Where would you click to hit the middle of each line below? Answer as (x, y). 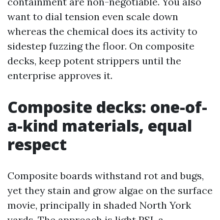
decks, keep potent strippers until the (94, 61)
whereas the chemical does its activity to (102, 31)
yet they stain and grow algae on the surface (110, 190)
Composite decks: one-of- (107, 107)
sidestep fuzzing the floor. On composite (101, 46)
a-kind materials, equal (100, 125)
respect (37, 144)
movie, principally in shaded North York (99, 205)
